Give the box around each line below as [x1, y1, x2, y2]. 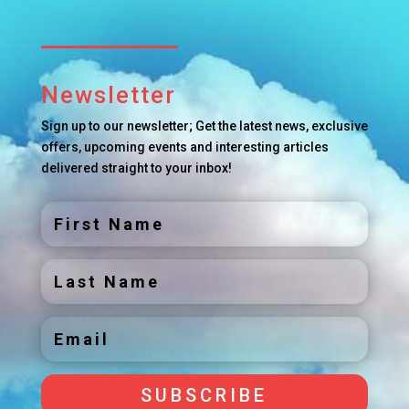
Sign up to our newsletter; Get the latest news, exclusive [40, 119, 368, 133]
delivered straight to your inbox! [40, 161, 232, 175]
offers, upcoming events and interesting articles [40, 140, 329, 154]
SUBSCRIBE [141, 384, 268, 406]
